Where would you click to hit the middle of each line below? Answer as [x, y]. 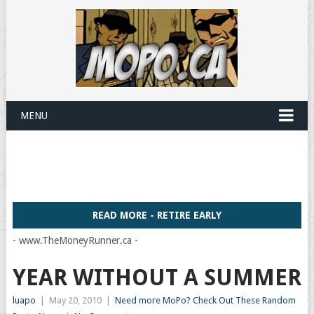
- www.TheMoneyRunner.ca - [75, 240]
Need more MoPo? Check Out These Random [205, 300]
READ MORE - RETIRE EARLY [157, 215]
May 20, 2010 [75, 300]
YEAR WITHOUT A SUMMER [157, 278]
